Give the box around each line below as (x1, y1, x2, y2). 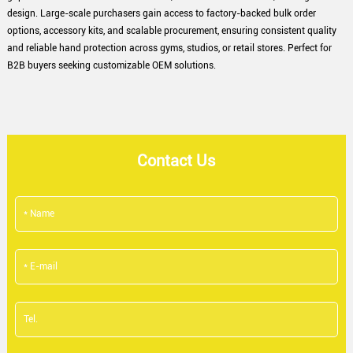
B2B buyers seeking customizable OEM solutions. (6, 59, 216, 71)
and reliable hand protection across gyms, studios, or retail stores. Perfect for (6, 42, 332, 54)
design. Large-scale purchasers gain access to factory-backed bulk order (6, 7, 316, 19)
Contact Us (137, 150, 216, 170)
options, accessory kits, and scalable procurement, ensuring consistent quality (6, 24, 336, 36)
